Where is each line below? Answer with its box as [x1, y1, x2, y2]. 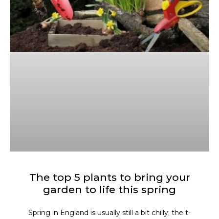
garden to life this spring [43, 183, 176, 196]
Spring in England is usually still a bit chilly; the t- [28, 208, 191, 217]
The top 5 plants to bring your [29, 171, 190, 183]
